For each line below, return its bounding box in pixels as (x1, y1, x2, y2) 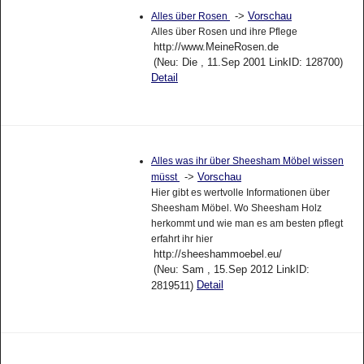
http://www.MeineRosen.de (153, 41, 279, 54)
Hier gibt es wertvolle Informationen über (150, 186, 330, 198)
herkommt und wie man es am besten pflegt (150, 217, 343, 229)
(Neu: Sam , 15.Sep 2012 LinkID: (153, 262, 310, 275)
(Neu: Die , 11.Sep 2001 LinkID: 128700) (153, 56, 343, 69)
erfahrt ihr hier (150, 232, 213, 245)
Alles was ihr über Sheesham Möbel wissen (150, 154, 344, 167)
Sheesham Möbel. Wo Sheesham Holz (150, 201, 322, 214)
